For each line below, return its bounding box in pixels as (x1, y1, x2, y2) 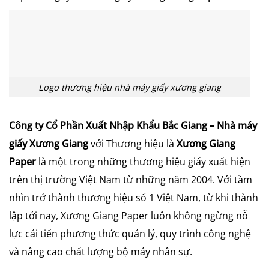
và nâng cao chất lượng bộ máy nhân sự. (9, 245, 192, 259)
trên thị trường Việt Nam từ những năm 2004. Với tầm (9, 173, 252, 187)
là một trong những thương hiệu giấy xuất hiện (36, 155, 250, 169)
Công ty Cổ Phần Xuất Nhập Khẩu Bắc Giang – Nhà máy (9, 119, 257, 133)
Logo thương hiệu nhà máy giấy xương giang (38, 81, 221, 93)
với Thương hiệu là (88, 137, 177, 151)
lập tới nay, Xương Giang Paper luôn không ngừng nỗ (9, 209, 248, 223)
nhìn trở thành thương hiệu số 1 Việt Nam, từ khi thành (9, 191, 258, 205)
